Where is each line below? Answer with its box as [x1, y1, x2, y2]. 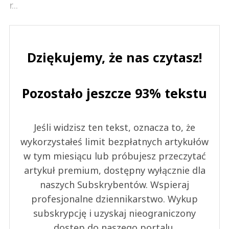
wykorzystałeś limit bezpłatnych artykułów [20, 135, 209, 148]
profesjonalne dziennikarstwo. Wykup [31, 193, 198, 205]
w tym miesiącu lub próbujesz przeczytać [23, 150, 206, 163]
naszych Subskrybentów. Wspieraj [40, 178, 189, 191]
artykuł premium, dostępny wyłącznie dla [24, 164, 205, 177]
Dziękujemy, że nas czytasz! [27, 49, 202, 66]
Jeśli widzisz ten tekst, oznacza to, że [34, 121, 195, 134]
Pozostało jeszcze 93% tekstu [22, 84, 207, 102]
